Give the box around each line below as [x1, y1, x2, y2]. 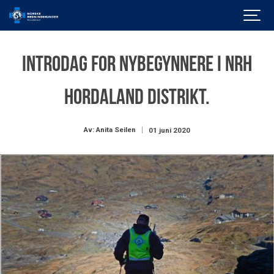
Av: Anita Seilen [84, 125, 136, 135]
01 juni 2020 [149, 125, 190, 135]
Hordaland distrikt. [64, 87, 210, 109]
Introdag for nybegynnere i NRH [22, 54, 252, 76]
